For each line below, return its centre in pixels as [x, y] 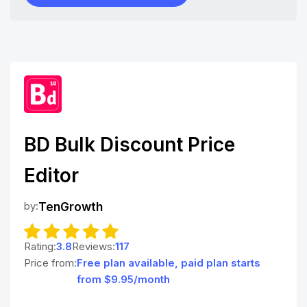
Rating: [40, 246]
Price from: [50, 263]
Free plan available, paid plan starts [169, 263]
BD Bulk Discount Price [130, 144]
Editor [51, 175]
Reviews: [94, 246]
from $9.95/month [123, 279]
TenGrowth [71, 207]
